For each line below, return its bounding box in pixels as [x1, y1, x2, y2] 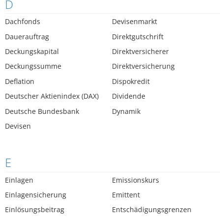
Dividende [112, 91, 146, 101]
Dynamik [112, 106, 141, 116]
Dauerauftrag [5, 31, 49, 41]
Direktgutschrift [112, 31, 164, 41]
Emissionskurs [112, 175, 160, 185]
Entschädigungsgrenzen [112, 205, 192, 215]
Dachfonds [5, 17, 40, 27]
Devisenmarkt [112, 17, 158, 27]
